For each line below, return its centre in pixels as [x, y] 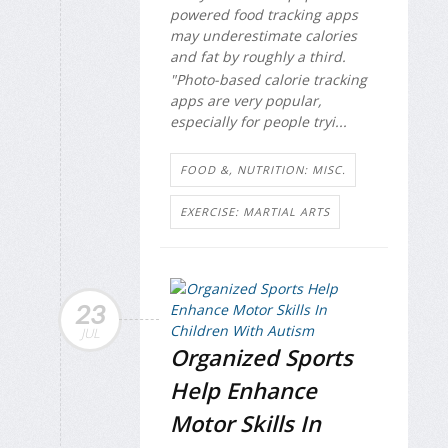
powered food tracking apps [264, 15]
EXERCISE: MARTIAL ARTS [255, 212]
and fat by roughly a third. [258, 57]
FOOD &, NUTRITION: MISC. [263, 170]
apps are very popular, [246, 100]
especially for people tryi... [258, 121]
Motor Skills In [245, 423]
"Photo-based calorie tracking [268, 79]
